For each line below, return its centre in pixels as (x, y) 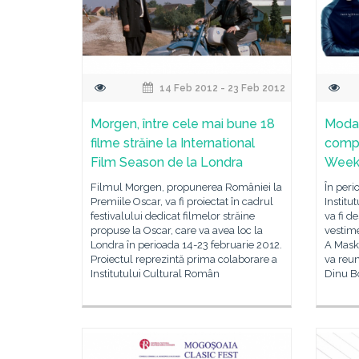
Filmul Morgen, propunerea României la (186, 187)
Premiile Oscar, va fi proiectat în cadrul (182, 202)
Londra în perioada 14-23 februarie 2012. (186, 245)
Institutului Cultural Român (155, 274)
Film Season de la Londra (167, 162)
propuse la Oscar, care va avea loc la (177, 230)
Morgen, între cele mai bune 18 (183, 124)
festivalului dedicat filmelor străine (173, 216)
